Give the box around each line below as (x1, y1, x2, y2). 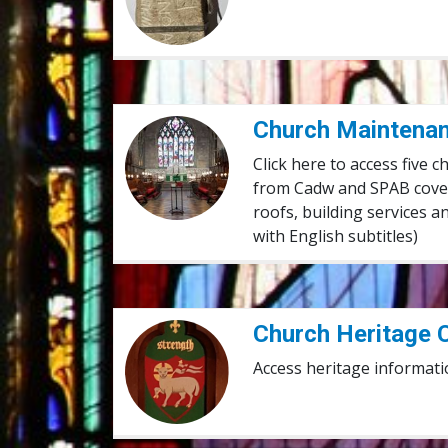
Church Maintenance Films (124, 116, 323, 139)
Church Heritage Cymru (124, 319, 302, 342)
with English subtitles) (253, 225, 419, 248)
